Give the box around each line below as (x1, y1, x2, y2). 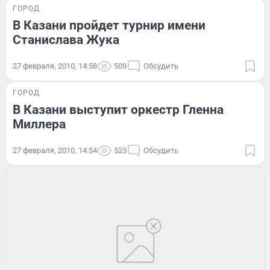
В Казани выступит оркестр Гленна (13, 102, 224, 117)
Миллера (13, 116, 66, 131)
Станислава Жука (13, 32, 119, 47)
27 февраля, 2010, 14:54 (13, 145, 97, 155)
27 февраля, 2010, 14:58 (13, 61, 97, 71)
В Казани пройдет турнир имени (13, 17, 206, 33)
